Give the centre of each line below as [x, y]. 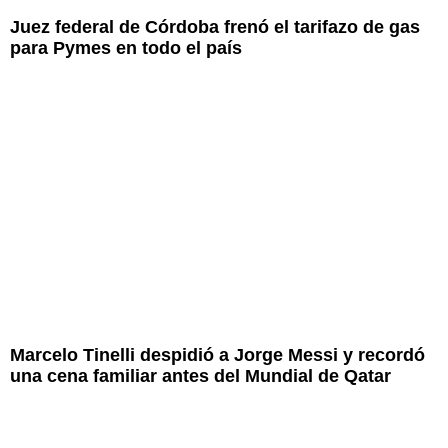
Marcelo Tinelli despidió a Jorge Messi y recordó [217, 354]
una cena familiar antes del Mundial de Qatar [200, 375]
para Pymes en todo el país [126, 48]
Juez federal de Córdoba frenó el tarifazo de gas [215, 27]
